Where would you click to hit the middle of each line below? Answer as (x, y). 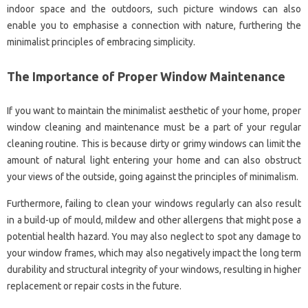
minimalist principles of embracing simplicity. (101, 42)
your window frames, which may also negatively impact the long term (154, 253)
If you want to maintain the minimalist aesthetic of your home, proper (154, 110)
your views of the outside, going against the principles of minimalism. (153, 176)
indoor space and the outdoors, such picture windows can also (154, 9)
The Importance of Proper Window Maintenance (146, 76)
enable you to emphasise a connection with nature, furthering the (154, 25)
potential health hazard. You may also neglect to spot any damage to (154, 236)
